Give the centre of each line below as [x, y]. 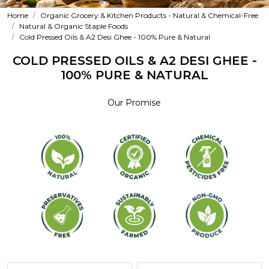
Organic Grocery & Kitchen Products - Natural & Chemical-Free [149, 15]
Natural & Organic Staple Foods [74, 26]
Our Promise [134, 103]
